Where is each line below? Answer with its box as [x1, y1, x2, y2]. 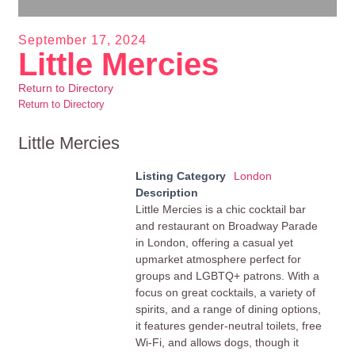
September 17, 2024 [18, 32, 147, 47]
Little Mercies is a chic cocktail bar [135, 202, 306, 216]
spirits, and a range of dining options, [135, 302, 321, 315]
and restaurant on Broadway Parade [135, 219, 318, 232]
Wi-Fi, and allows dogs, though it [135, 335, 299, 349]
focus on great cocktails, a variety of [135, 285, 315, 299]
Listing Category [135, 169, 226, 182]
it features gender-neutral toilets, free [135, 319, 322, 332]
